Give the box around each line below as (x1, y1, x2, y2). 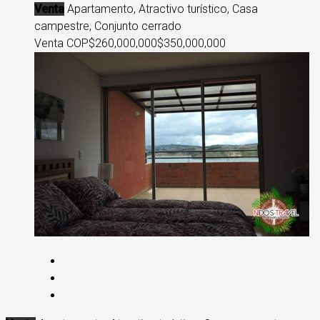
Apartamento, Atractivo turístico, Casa (67, 2, 258, 16)
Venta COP (34, 36, 89, 50)
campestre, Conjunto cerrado (34, 19, 181, 33)
